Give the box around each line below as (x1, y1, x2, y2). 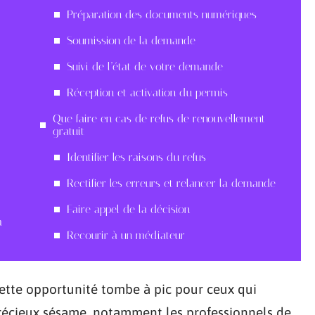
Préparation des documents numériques (67, 8, 257, 21)
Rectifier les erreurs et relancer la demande (67, 176, 276, 190)
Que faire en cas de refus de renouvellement (53, 112, 265, 125)
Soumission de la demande (67, 34, 195, 47)
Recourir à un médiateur (67, 229, 185, 242)
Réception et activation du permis (67, 86, 228, 99)
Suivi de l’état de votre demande (67, 60, 223, 73)
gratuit (53, 124, 84, 138)
